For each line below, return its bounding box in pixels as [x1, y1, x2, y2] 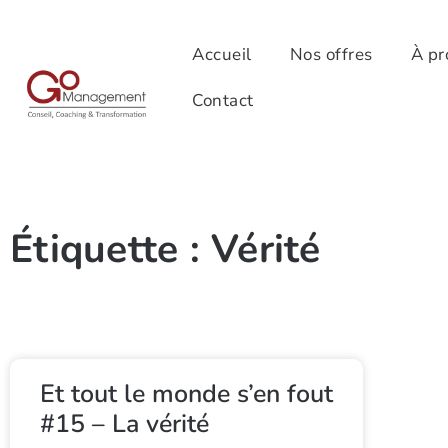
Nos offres [289, 42, 373, 66]
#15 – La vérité [40, 407, 209, 442]
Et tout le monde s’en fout [40, 377, 333, 412]
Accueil [192, 42, 252, 66]
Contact [192, 88, 254, 112]
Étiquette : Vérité [10, 223, 321, 277]
